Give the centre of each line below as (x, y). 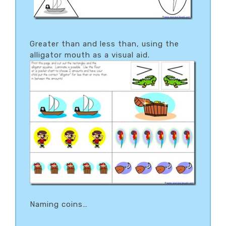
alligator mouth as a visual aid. (90, 55)
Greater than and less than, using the (104, 44)
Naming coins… (59, 204)
